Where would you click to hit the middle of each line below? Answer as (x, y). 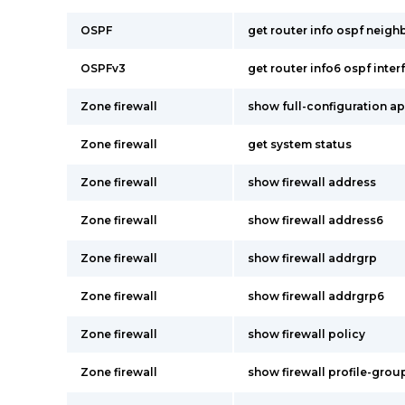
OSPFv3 (103, 68)
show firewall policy (306, 334)
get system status (300, 144)
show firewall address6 (316, 220)
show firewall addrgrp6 (316, 296)
